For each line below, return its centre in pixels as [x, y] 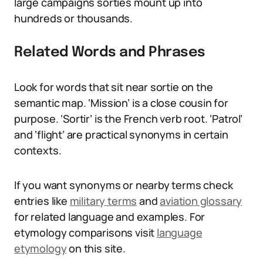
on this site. [96, 248]
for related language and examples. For [110, 217]
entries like [42, 201]
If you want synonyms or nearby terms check [124, 185]
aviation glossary [201, 201]
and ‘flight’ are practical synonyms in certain [121, 134]
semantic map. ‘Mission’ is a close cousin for [121, 103]
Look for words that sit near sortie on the [114, 87]
